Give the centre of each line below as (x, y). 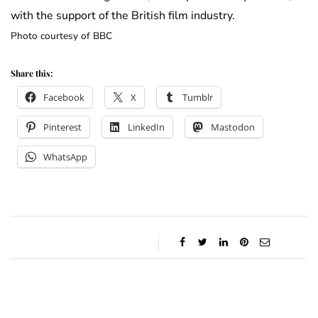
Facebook (64, 98)
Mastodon (233, 127)
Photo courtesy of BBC (61, 36)
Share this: (32, 73)
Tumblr (198, 98)
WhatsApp (65, 157)
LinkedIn (146, 127)
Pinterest (62, 127)
